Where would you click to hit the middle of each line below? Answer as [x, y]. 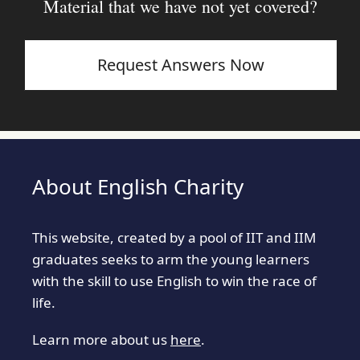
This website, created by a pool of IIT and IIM [174, 238]
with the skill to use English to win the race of [174, 281]
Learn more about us [101, 340]
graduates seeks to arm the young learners [171, 260]
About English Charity [138, 187]
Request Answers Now [181, 65]
